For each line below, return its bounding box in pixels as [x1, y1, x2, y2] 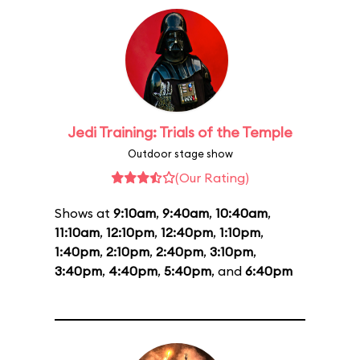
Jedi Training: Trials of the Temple [67, 123, 292, 141]
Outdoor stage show [127, 147, 233, 160]
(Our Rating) [175, 170, 249, 186]
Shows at [55, 205, 113, 221]
